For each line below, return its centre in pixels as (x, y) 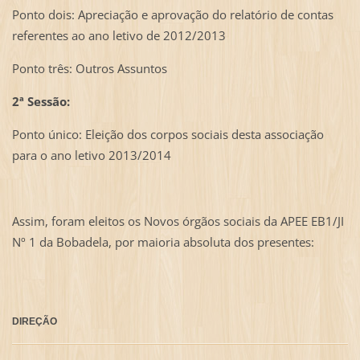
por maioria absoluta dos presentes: (213, 242)
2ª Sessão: (41, 102)
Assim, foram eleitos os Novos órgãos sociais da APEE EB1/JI (178, 221)
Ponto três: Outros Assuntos (89, 69)
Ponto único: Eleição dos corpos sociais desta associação (168, 135)
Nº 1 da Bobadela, (61, 242)
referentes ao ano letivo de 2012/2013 (119, 36)
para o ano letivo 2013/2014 (91, 155)
